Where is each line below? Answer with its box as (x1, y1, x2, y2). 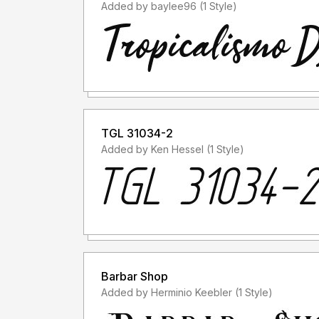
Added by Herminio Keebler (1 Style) (235, 286, 273, 299)
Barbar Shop (101, 269, 168, 284)
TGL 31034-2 (101, 126, 173, 141)
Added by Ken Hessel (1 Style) (206, 143, 244, 156)
